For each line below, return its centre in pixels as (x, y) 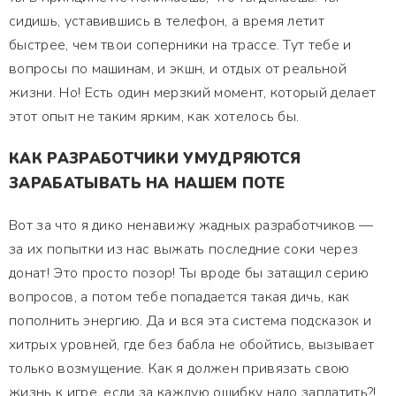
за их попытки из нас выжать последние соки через (184, 249)
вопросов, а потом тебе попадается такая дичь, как (179, 297)
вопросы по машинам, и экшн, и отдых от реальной (178, 69)
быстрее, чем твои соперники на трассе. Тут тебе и (180, 45)
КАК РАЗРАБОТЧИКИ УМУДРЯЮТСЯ (155, 159)
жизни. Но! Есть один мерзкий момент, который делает (193, 93)
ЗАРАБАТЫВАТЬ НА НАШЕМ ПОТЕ (147, 183)
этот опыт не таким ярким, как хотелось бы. (154, 117)
